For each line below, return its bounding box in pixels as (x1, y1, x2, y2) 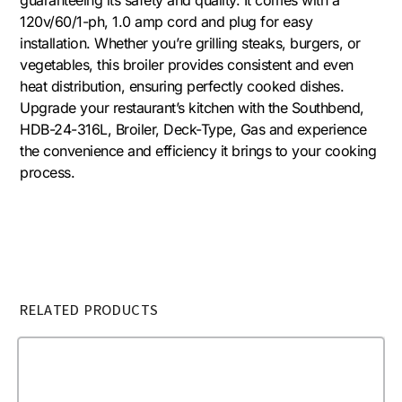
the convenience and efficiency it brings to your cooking (20, 141, 377, 160)
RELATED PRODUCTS (20, 300, 159, 320)
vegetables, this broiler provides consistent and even (20, 55, 354, 74)
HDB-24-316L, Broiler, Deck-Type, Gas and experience (20, 119, 367, 138)
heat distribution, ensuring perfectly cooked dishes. (20, 76, 345, 95)
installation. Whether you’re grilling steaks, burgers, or (20, 33, 361, 52)
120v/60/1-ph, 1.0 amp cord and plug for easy (20, 12, 313, 31)
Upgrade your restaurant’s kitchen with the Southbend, (20, 98, 364, 117)
